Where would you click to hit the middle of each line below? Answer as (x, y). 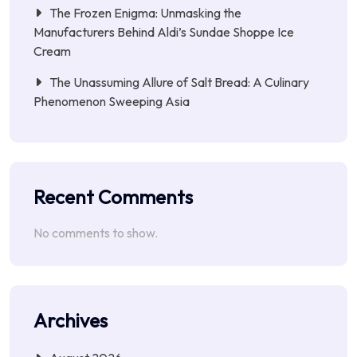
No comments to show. (96, 233)
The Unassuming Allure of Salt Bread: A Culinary (179, 82)
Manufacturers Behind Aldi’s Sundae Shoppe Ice (164, 31)
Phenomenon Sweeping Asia (112, 101)
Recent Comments (113, 197)
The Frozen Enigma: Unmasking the (145, 12)
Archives (71, 321)
